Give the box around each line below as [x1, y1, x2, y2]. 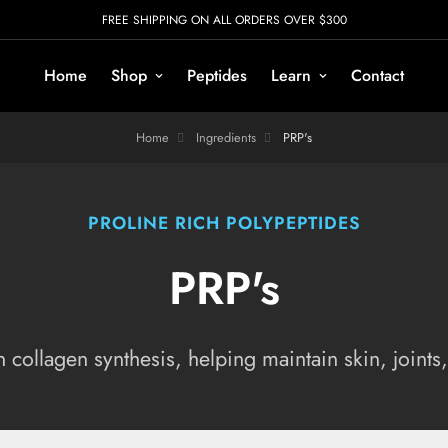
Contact [351, 63, 404, 87]
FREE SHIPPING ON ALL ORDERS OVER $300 [101, 10, 347, 29]
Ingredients [196, 127, 256, 147]
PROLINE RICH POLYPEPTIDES [87, 209, 361, 236]
